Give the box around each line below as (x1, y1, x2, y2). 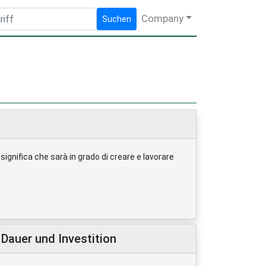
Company (141, 12, 183, 24)
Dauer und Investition (1, 231, 116, 246)
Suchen (102, 14, 131, 24)
